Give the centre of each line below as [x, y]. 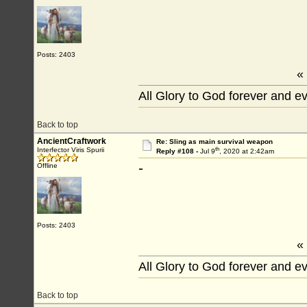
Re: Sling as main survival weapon [214, 142]
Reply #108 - [178, 151]
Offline [47, 165]
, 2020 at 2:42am [246, 151]
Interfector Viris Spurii [71, 150]
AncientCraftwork [72, 141]
